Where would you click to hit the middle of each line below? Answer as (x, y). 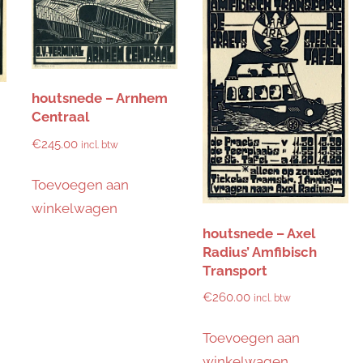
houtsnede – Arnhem (99, 98)
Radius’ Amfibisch (259, 252)
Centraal (60, 117)
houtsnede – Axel (258, 233)
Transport (235, 270)
